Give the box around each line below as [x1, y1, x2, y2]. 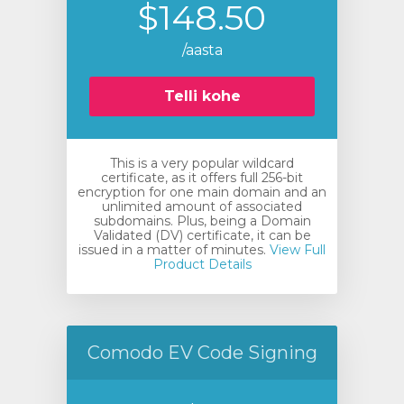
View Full [266, 242, 326, 258]
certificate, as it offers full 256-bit [101, 170, 303, 186]
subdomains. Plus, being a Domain [93, 213, 311, 229]
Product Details [152, 256, 252, 272]
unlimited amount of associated [102, 198, 302, 215]
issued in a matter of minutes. [78, 242, 266, 258]
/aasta [181, 41, 223, 59]
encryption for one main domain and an [78, 184, 326, 200]
